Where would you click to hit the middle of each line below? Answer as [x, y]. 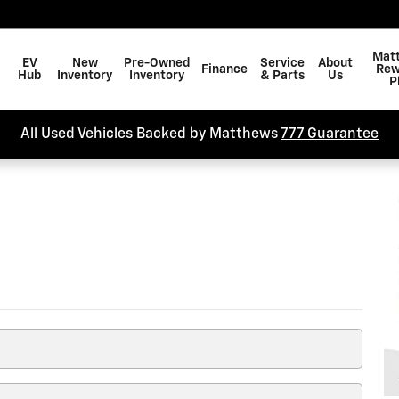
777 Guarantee [330, 134]
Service [282, 63]
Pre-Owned [156, 63]
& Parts [282, 76]
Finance [224, 69]
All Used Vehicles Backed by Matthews [151, 134]
